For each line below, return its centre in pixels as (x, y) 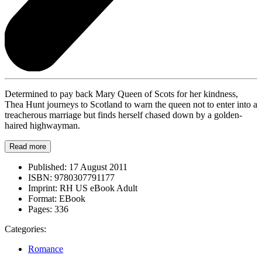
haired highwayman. (42, 125)
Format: (42, 198)
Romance (46, 249)
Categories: (25, 229)
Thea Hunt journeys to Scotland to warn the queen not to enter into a (131, 104)
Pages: (40, 209)
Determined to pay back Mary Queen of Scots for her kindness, (121, 94)
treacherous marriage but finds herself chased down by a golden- (123, 115)
